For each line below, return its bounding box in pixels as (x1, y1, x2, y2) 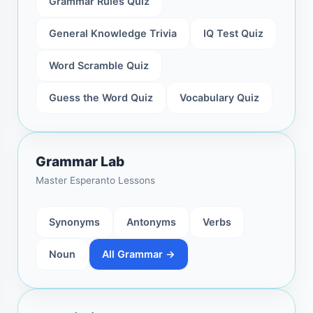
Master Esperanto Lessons (36, 175, 155, 187)
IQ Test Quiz (203, 27, 263, 40)
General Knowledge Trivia (49, 27, 177, 40)
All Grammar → (102, 248, 175, 261)
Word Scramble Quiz (49, 59, 149, 72)
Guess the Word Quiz (49, 92, 153, 104)
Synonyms (49, 216, 100, 228)
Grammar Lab (36, 153, 124, 170)
